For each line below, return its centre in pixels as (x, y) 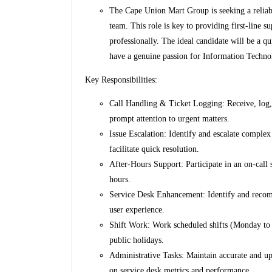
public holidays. (137, 240)
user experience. (137, 210)
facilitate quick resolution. (155, 149)
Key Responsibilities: (121, 80)
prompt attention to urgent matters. (170, 119)
